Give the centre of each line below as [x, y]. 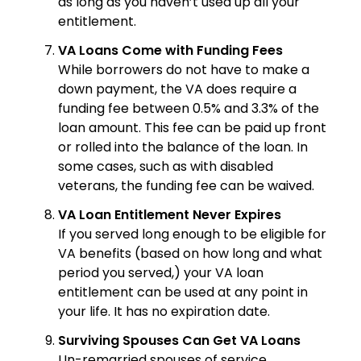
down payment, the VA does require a [177, 89]
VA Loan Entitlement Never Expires [170, 215]
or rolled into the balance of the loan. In [183, 147]
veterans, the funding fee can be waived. [186, 186]
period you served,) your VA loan [161, 273]
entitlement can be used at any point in [183, 293]
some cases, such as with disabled [166, 167]
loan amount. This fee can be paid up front [192, 128]
